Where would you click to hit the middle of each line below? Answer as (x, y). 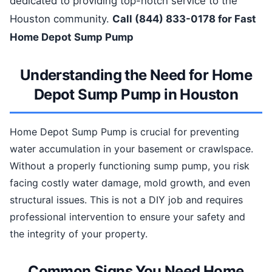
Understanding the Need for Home (136, 75)
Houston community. (61, 19)
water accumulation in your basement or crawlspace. (131, 149)
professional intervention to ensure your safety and (127, 217)
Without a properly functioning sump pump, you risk (130, 166)
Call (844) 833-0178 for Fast (184, 19)
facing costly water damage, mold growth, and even (130, 183)
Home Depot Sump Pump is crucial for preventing (124, 132)
